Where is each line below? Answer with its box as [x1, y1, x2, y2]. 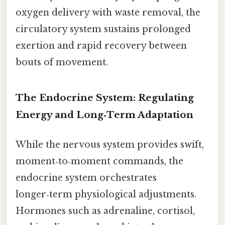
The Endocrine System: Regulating [16, 91, 194, 103]
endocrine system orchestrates [16, 172, 157, 184]
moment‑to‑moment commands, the [16, 156, 183, 167]
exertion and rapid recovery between [16, 40, 187, 52]
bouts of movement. [16, 57, 108, 68]
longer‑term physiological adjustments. [16, 189, 196, 200]
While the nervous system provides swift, [16, 139, 204, 151]
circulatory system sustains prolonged [16, 24, 191, 35]
